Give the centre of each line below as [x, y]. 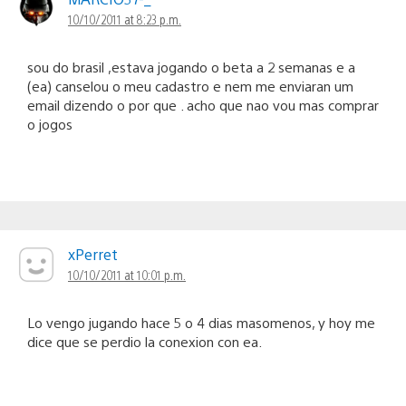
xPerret [93, 255]
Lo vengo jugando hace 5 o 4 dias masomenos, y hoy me [201, 323]
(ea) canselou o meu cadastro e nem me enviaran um [190, 86]
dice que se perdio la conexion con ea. [145, 342]
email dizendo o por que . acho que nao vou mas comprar [203, 105]
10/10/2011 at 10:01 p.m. [127, 275]
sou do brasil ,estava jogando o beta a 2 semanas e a [191, 67]
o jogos [50, 124]
